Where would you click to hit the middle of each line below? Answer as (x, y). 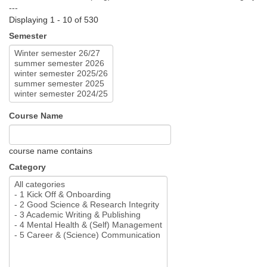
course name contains (51, 151)
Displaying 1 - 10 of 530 (54, 20)
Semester (28, 36)
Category (27, 167)
